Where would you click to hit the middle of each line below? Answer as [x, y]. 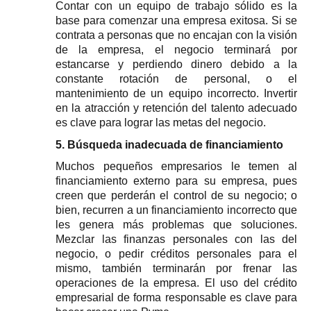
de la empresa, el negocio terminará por [176, 50]
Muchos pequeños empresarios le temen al [176, 167]
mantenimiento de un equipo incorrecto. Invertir [176, 94]
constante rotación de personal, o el [176, 79]
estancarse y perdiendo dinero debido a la [176, 65]
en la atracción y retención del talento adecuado [176, 108]
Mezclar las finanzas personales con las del [176, 239]
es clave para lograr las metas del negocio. [161, 123]
